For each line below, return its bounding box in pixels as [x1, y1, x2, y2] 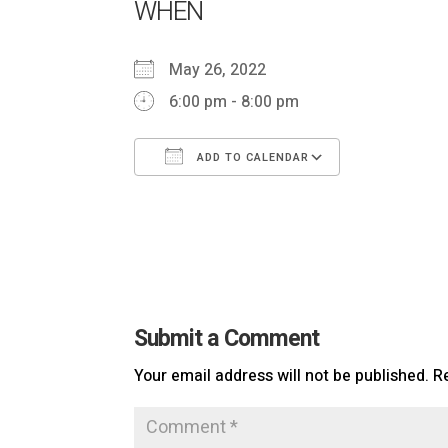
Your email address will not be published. [134, 364, 430, 388]
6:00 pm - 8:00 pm [169, 90, 300, 114]
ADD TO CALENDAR [193, 149, 310, 166]
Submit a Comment [134, 322, 320, 356]
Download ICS [169, 187, 270, 211]
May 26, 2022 [169, 58, 283, 82]
